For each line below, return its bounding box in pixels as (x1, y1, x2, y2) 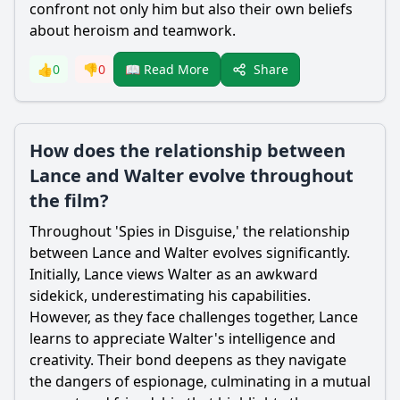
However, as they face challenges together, (29, 307, 319, 327)
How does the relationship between (29, 138, 346, 162)
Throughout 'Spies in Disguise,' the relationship (29, 221, 350, 241)
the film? (29, 188, 109, 212)
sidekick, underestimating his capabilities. (29, 286, 311, 305)
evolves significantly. (209, 243, 350, 262)
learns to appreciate (29, 329, 169, 348)
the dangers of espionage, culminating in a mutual (29, 371, 371, 391)
